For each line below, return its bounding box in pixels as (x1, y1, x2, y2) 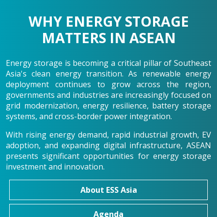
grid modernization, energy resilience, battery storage (6, 100, 211, 111)
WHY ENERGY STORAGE (28, 12, 189, 31)
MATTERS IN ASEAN (41, 28, 176, 47)
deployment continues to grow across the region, (6, 79, 211, 90)
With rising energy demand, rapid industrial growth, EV (6, 129, 211, 140)
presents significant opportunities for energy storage (6, 151, 211, 162)
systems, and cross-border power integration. (6, 111, 172, 122)
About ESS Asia (80, 185, 137, 196)
